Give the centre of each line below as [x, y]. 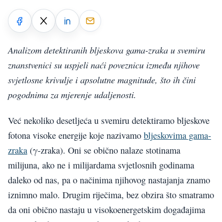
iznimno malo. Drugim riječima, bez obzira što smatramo [111, 195]
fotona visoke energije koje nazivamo [76, 136]
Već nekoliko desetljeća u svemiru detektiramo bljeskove [109, 121]
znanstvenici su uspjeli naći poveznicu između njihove [104, 64]
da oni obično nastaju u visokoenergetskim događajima [107, 210]
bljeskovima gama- [177, 136]
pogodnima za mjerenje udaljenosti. [72, 94]
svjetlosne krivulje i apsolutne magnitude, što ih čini [102, 79]
